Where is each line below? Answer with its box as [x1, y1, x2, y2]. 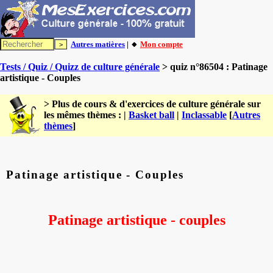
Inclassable [182, 110, 227, 120]
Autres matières [71, 40, 125, 49]
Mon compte [140, 40, 183, 49]
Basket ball [129, 110, 174, 120]
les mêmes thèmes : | [44, 110, 129, 120]
